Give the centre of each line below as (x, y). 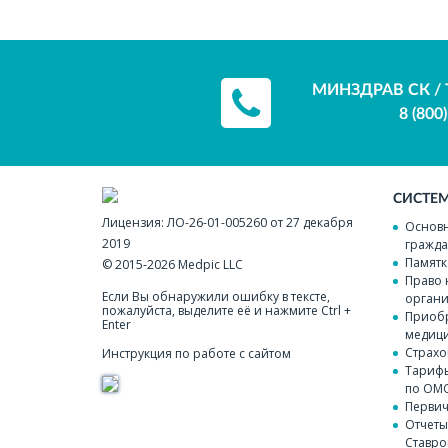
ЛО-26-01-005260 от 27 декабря (260, 223)
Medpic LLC (210, 265)
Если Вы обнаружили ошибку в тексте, (216, 297)
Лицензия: (134, 223)
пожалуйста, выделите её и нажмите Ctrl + (226, 311)
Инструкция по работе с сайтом (196, 354)
